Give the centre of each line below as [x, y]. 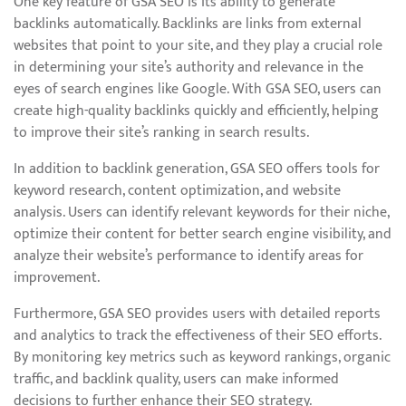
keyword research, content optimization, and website [177, 191]
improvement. [57, 278]
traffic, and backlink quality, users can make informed [176, 379]
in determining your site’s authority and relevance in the [188, 68]
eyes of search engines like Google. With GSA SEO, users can [198, 89]
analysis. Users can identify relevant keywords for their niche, [201, 213]
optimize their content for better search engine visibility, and [203, 234]
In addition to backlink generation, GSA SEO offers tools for [197, 169]
